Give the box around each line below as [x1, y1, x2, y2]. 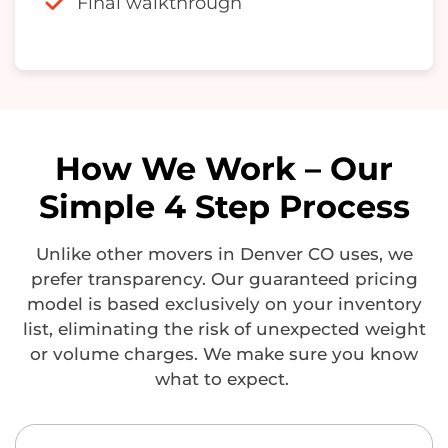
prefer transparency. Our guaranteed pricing [30, 269, 418, 290]
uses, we [333, 244, 413, 265]
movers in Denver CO [147, 244, 334, 265]
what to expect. [154, 369, 289, 390]
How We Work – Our [55, 149, 393, 189]
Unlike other [35, 244, 148, 265]
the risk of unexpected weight [158, 319, 426, 340]
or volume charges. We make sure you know [30, 344, 418, 365]
